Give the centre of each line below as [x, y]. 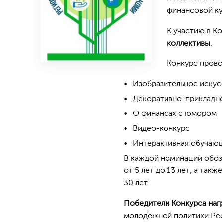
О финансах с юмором [175, 114]
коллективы [189, 44]
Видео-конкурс [161, 129]
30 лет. [137, 183]
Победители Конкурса [165, 204]
